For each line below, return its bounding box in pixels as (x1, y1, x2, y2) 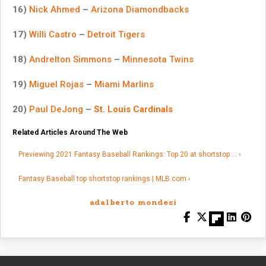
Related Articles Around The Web (12, 128, 128, 137)
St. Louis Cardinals (94, 103, 173, 115)
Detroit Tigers (87, 28, 145, 40)
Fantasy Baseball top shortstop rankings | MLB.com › (18, 175, 191, 183)
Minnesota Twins (122, 53, 194, 65)
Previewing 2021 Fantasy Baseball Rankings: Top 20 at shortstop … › (18, 150, 241, 159)
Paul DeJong (29, 103, 83, 115)
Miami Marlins (94, 78, 154, 90)
